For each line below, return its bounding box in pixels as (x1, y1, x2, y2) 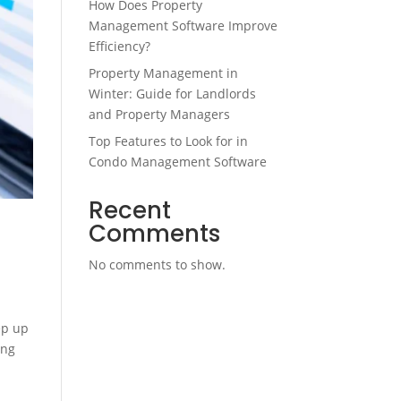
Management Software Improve (88, 17, 277, 34)
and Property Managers (88, 106, 230, 123)
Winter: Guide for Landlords (88, 85, 256, 102)
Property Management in (88, 64, 238, 81)
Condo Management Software (88, 153, 267, 170)
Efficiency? (88, 38, 150, 55)
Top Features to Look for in (88, 132, 248, 149)
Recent (88, 194, 171, 226)
